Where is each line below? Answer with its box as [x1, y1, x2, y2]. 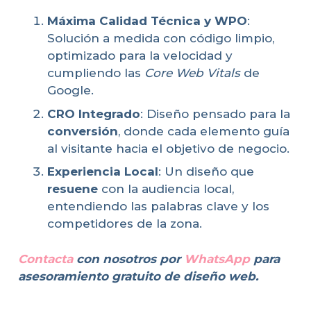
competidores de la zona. [47, 217, 202, 231]
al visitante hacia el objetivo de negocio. [47, 141, 289, 155]
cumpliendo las [47, 66, 144, 81]
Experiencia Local [47, 165, 158, 179]
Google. [47, 83, 94, 98]
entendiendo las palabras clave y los [47, 199, 269, 214]
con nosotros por [72, 251, 184, 266]
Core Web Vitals [144, 66, 240, 81]
